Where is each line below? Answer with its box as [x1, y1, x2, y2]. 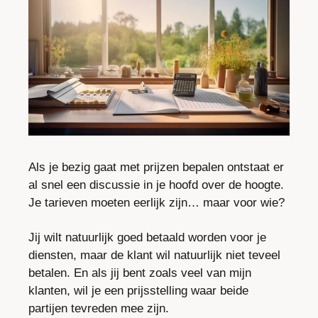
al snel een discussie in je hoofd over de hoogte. [28, 178, 284, 192]
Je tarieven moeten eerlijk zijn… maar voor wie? [28, 196, 285, 210]
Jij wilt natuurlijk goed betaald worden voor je [28, 231, 266, 245]
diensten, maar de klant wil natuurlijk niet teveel [28, 248, 280, 263]
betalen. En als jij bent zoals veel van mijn [28, 266, 251, 280]
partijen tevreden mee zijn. [28, 302, 169, 316]
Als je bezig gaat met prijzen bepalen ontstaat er [28, 160, 284, 175]
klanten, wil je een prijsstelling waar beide [28, 284, 248, 298]
